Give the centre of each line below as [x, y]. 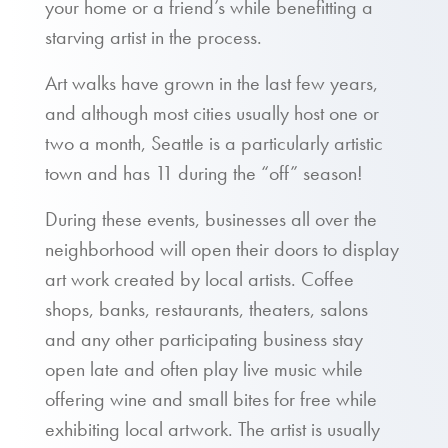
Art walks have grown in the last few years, [211, 83]
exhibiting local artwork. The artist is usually [212, 429]
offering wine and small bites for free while [211, 399]
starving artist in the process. [153, 37]
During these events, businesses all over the [211, 219]
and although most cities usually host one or [212, 113]
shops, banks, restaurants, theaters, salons [206, 309]
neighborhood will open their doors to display [222, 249]
